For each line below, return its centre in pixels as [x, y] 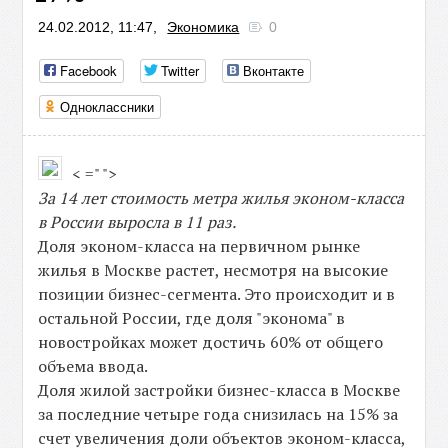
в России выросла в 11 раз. [137, 222]
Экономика [203, 27]
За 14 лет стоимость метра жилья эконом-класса [221, 198]
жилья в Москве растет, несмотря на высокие [213, 270]
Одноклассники [107, 106]
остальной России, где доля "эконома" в [192, 318]
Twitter [180, 70]
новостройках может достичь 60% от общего [211, 342]
